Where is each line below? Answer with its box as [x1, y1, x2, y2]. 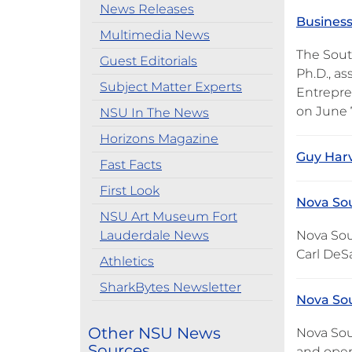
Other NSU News [88, 324, 221, 343]
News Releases [100, 2, 194, 16]
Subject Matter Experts [100, 79, 242, 94]
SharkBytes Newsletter [100, 280, 241, 295]
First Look [100, 183, 159, 198]
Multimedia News [100, 27, 210, 42]
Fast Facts [100, 157, 162, 172]
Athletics [100, 254, 154, 269]
